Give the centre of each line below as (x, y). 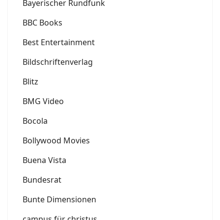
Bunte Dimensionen (59, 199)
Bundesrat (42, 179)
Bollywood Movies (56, 140)
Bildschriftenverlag (58, 62)
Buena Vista (44, 160)
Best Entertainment (59, 42)
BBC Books (42, 22)
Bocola (35, 121)
